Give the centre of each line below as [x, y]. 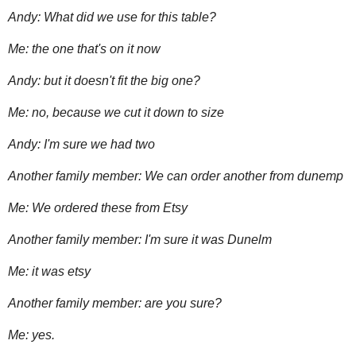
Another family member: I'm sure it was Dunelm [140, 239]
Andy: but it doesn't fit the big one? [104, 80]
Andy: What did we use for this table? [112, 17]
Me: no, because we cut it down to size [116, 112]
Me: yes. [33, 335]
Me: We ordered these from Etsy [98, 207]
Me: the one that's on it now [84, 48]
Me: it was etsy [49, 271]
